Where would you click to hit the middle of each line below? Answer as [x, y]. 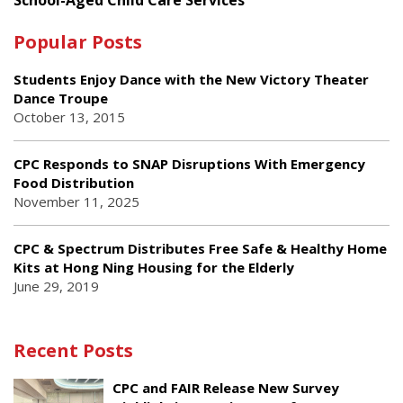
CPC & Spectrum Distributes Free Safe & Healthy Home [200, 248]
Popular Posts [78, 41]
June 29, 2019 [56, 286]
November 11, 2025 [76, 201]
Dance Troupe [61, 98]
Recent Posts [73, 350]
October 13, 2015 [69, 116]
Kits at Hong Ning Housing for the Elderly [154, 267]
